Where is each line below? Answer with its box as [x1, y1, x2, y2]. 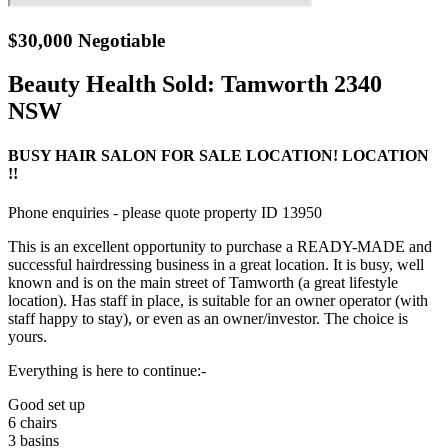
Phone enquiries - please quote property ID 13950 [8, 203, 322, 221]
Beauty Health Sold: [8, 71, 215, 98]
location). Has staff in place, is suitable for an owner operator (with [8, 291, 428, 309]
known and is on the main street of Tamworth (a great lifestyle [8, 273, 398, 291]
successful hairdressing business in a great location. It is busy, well [8, 255, 424, 273]
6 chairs [8, 413, 57, 431]
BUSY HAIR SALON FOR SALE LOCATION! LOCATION [8, 146, 429, 164]
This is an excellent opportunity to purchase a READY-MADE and [8, 237, 432, 255]
